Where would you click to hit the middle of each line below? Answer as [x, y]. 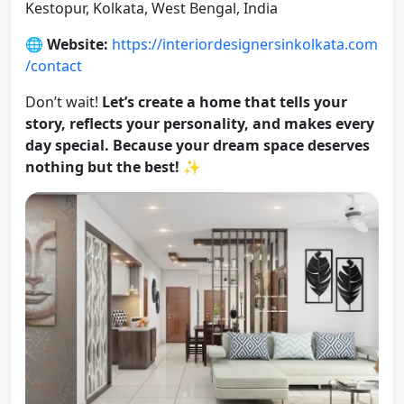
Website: [78, 44]
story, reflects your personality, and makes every [200, 123]
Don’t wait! [64, 101]
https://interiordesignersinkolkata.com [245, 44]
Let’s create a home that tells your [225, 101]
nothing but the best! [102, 166]
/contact [54, 65]
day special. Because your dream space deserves [197, 145]
